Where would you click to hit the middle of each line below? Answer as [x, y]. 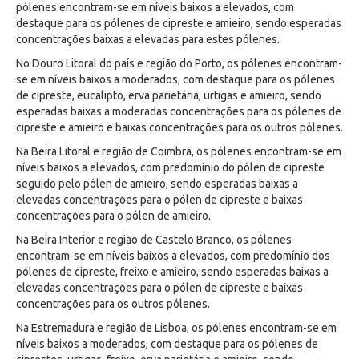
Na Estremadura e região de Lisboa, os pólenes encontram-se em [176, 328]
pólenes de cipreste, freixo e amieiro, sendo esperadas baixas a [172, 272]
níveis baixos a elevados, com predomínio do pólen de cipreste [170, 167]
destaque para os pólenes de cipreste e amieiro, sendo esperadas [179, 23]
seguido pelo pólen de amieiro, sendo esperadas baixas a [157, 184]
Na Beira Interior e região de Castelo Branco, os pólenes [154, 240]
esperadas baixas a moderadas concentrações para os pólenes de [179, 111]
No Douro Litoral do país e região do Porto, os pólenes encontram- [179, 63]
